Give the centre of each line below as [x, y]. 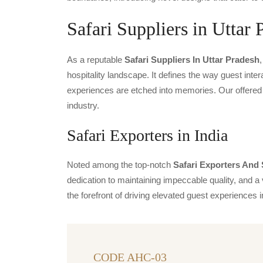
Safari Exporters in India [147, 135]
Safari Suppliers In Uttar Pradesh [192, 59]
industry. [83, 105]
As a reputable [96, 59]
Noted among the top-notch [120, 164]
